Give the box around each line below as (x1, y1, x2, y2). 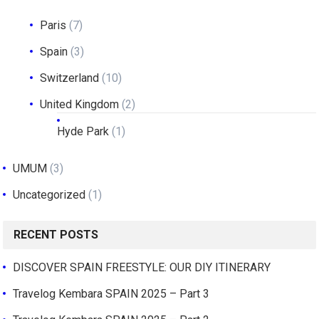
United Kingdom (40, 97, 120, 111)
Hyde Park (57, 124, 110, 138)
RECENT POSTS (14, 227, 99, 241)
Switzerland (40, 70, 100, 85)
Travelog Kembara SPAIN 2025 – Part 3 (13, 286, 210, 300)
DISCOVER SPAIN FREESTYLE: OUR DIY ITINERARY (13, 260, 271, 274)
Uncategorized (13, 187, 86, 202)
